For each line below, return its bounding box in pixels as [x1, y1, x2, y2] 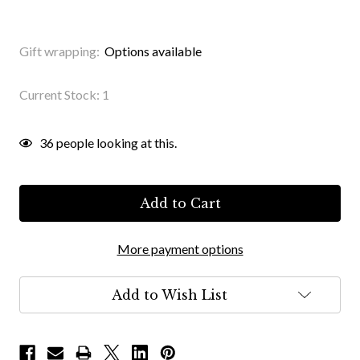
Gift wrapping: [19, 43, 100, 59]
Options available [104, 43, 202, 59]
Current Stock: [19, 87, 102, 103]
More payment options [117, 241, 243, 257]
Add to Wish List [112, 287, 227, 304]
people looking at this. [54, 135, 177, 151]
